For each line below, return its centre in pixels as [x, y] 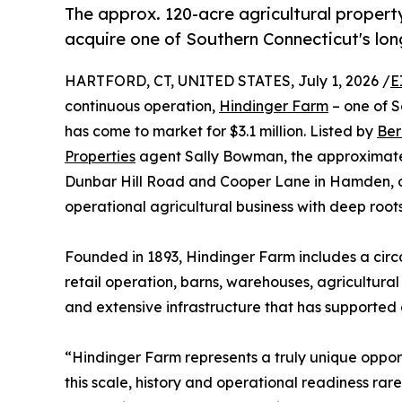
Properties [100, 157]
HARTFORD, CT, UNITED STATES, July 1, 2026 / [227, 81]
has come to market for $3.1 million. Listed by [221, 131]
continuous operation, [142, 106]
